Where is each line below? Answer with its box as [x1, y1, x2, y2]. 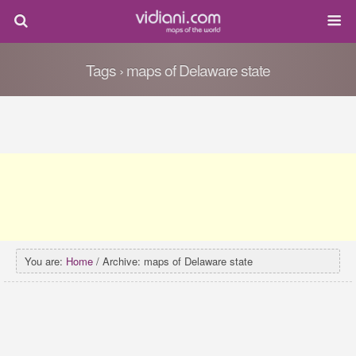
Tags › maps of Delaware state [86, 59, 270, 80]
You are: [25, 253, 66, 269]
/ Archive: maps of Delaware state [93, 253, 253, 269]
